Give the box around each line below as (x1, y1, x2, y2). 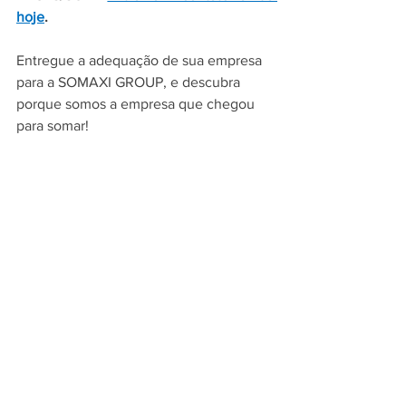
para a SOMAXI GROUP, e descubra (16, 74, 244, 91)
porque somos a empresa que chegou (16, 96, 258, 112)
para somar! (16, 118, 89, 134)
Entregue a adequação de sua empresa (16, 53, 266, 69)
